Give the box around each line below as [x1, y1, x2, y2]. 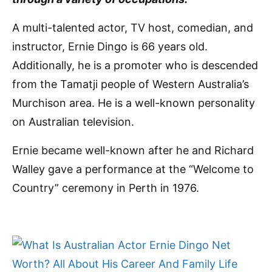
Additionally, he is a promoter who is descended [12, 59, 258, 72]
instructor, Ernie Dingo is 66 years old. [12, 40, 208, 53]
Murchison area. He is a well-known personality [12, 97, 255, 109]
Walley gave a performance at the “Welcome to [12, 163, 254, 175]
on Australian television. [12, 115, 134, 128]
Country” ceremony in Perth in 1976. [12, 182, 199, 194]
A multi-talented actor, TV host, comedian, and [12, 21, 253, 34]
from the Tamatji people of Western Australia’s [12, 78, 249, 90]
